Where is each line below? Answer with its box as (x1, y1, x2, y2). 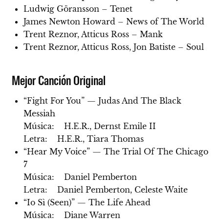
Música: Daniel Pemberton (23, 172, 137, 182)
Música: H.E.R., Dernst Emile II (23, 121, 156, 131)
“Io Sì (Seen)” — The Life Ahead (23, 197, 151, 208)
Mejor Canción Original (12, 72, 106, 88)
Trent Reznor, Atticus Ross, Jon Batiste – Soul (23, 42, 204, 52)
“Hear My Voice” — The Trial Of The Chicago (23, 147, 208, 157)
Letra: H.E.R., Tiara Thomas (23, 134, 144, 144)
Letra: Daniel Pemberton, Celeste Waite (23, 185, 188, 195)
